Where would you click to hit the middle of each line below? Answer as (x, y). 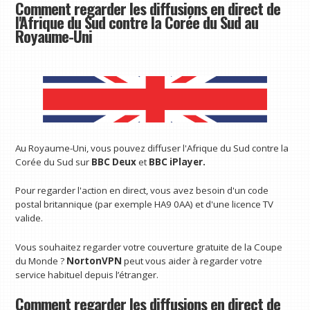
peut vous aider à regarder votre (192, 261)
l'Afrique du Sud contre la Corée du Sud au (137, 22)
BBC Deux (115, 162)
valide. (29, 218)
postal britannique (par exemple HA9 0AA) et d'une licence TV (145, 204)
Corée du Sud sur (54, 162)
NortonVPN (94, 261)
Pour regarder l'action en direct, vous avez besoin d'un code (142, 191)
